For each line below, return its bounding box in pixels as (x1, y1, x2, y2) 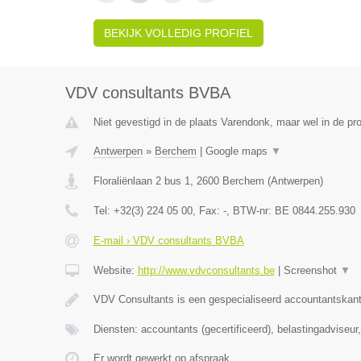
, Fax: (192, 205, 223, 217)
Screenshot (283, 264, 340, 276)
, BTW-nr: (226, 205, 275, 217)
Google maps (205, 145, 271, 157)
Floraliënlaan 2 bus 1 (93, 175, 190, 187)
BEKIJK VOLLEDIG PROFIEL (103, 27, 253, 39)
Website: (93, 264, 138, 276)
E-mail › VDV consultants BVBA (93, 234, 244, 247)
